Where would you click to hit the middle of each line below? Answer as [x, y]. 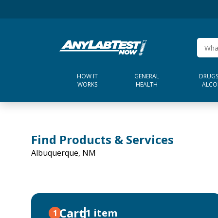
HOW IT [88, 76]
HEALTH [146, 84]
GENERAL [146, 76]
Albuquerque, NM [64, 153]
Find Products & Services [102, 139]
